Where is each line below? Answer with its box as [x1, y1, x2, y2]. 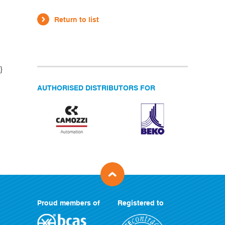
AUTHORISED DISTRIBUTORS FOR [37, 83, 155, 92]
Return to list [54, 15, 99, 24]
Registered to [118, 198, 164, 207]
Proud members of [37, 198, 100, 207]
